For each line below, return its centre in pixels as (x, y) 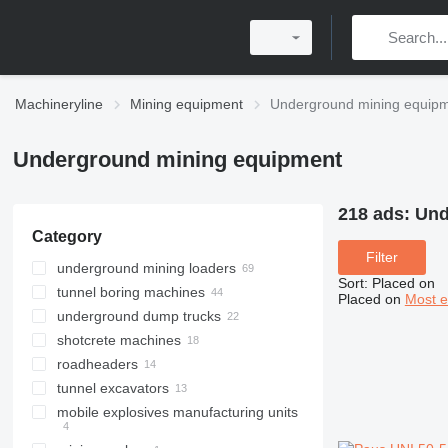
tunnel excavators (112, 388)
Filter (381, 257)
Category (66, 236)
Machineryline (59, 104)
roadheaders (97, 364)
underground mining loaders (146, 268)
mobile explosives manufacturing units (177, 412)
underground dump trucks (138, 316)
